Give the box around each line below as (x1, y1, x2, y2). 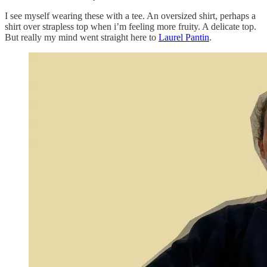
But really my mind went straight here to (5, 32, 159, 42)
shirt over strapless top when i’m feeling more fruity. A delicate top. (5, 21, 256, 32)
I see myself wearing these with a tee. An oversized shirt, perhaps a (5, 10, 256, 21)
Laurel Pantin (159, 32, 209, 42)
